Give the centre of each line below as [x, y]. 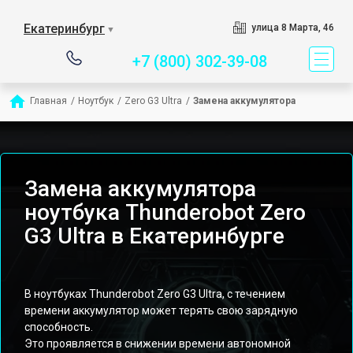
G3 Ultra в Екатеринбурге [154, 236]
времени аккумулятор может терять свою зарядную [161, 310]
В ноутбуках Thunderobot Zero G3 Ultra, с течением [155, 294]
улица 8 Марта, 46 [292, 28]
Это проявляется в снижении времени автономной [158, 344]
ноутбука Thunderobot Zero [165, 212]
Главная [48, 101]
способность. [59, 327]
